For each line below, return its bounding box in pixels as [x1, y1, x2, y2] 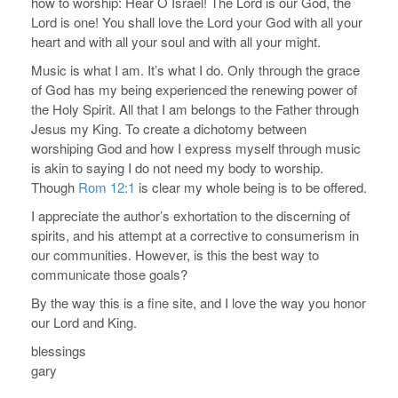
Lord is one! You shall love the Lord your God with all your [31, 12, 362, 32]
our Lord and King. [31, 313, 137, 332]
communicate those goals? [31, 265, 187, 284]
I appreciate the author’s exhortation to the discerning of [31, 206, 350, 226]
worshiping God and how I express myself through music [31, 139, 361, 158]
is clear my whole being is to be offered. [135, 178, 367, 197]
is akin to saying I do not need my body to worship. [31, 158, 323, 178]
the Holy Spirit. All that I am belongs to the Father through [31, 99, 359, 119]
